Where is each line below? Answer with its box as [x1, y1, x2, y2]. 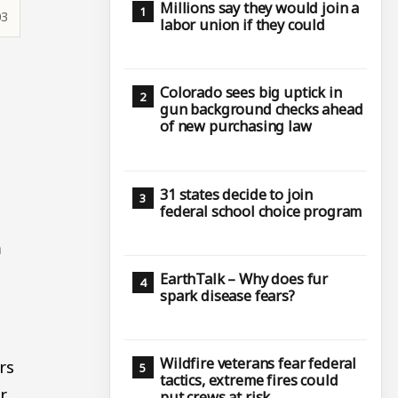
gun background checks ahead [160, 99, 363, 120]
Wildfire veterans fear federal [160, 354, 357, 374]
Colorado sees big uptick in [160, 83, 342, 103]
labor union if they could [160, 14, 325, 35]
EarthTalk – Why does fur [160, 268, 329, 289]
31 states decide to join [160, 184, 314, 204]
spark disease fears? [160, 285, 295, 306]
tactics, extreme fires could [160, 370, 338, 391]
